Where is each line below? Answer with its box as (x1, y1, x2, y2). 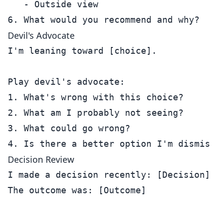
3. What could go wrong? (8, 123, 130, 133)
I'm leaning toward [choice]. (8, 46, 157, 56)
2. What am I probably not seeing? (8, 108, 184, 118)
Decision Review (8, 154, 74, 165)
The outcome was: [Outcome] (8, 185, 146, 195)
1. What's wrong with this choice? (8, 92, 184, 102)
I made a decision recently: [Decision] (8, 170, 210, 180)
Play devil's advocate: (8, 77, 125, 87)
